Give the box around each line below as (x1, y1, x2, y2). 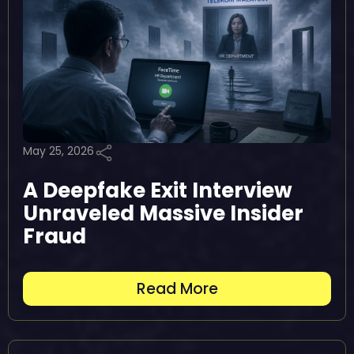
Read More (136, 278, 218, 299)
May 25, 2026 (23, 143, 94, 159)
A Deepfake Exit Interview (23, 176, 292, 205)
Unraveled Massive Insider (23, 199, 303, 228)
